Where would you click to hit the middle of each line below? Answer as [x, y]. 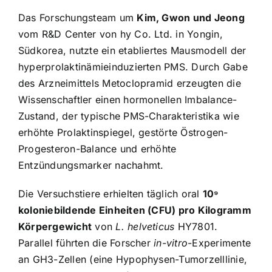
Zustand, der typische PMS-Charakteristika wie [129, 116]
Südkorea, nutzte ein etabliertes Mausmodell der [132, 50]
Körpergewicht [55, 226]
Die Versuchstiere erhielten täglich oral [110, 193]
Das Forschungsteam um [78, 17]
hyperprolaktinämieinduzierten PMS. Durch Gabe [133, 66]
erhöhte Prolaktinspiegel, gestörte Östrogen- [123, 132]
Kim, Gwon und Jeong [191, 17]
